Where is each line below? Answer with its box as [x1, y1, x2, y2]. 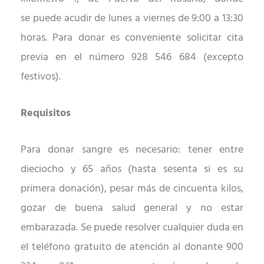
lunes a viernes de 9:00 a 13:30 [105, 10, 244, 28]
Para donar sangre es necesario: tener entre [21, 141, 243, 159]
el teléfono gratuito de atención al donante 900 [21, 239, 243, 256]
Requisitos [21, 105, 71, 123]
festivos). [21, 68, 61, 86]
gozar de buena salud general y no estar [21, 200, 243, 217]
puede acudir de [32, 10, 106, 28]
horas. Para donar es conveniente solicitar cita [21, 29, 243, 47]
